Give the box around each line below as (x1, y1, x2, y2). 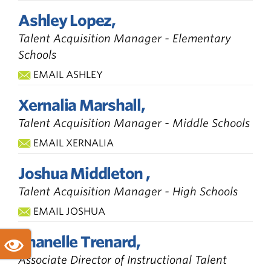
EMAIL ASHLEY (33, 68, 103, 80)
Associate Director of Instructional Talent (18, 253, 227, 266)
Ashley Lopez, (18, 11, 116, 30)
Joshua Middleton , (18, 164, 150, 183)
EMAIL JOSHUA (33, 205, 105, 217)
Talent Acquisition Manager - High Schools (18, 184, 238, 198)
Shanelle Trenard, (18, 232, 140, 251)
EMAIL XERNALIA (33, 137, 114, 149)
